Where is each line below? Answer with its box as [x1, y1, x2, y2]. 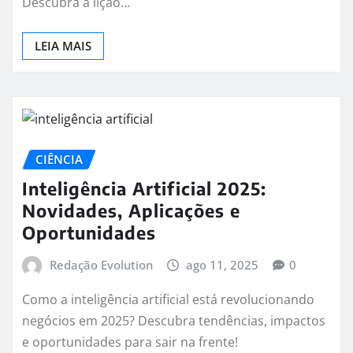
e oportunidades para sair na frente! [22, 333, 238, 351]
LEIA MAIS [35, 38, 91, 54]
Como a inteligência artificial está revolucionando [22, 290, 314, 308]
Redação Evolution [49, 256, 153, 273]
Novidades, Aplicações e [22, 199, 240, 221]
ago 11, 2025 [186, 256, 259, 273]
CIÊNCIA [35, 151, 83, 168]
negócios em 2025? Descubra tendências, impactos [22, 311, 325, 329]
